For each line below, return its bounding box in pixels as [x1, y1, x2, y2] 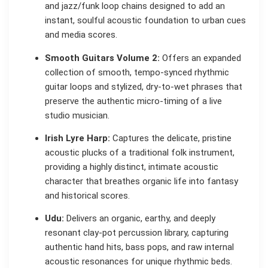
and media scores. [45, 29, 117, 41]
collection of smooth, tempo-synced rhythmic [45, 66, 229, 78]
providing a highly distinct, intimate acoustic [45, 161, 218, 172]
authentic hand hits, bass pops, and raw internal [45, 242, 234, 253]
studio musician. [45, 109, 109, 121]
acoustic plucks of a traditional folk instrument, [45, 147, 234, 158]
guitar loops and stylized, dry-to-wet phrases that [45, 81, 242, 92]
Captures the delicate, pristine [110, 132, 232, 144]
